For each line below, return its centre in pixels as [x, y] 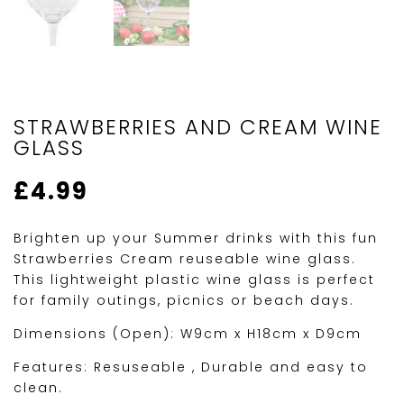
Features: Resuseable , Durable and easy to [191, 367]
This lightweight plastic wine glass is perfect [194, 280]
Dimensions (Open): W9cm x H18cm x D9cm [188, 334]
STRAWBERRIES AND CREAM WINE [198, 128]
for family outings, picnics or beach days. [184, 301]
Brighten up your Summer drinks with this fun [196, 239]
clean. [38, 388]
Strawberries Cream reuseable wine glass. [185, 259]
